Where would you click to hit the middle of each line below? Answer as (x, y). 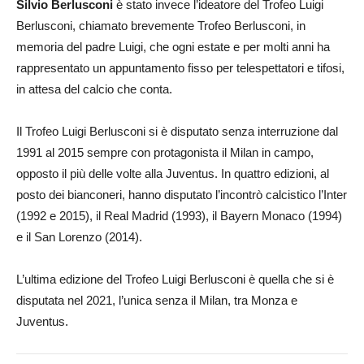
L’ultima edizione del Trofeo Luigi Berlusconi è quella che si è (175, 279)
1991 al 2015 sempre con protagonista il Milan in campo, (165, 153)
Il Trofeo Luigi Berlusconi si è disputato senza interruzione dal (177, 132)
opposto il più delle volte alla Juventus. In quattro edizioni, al (173, 174)
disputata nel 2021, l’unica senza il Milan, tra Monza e (157, 301)
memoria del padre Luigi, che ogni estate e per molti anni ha (173, 47)
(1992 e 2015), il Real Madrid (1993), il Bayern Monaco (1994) (179, 216)
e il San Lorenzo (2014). (79, 237)
